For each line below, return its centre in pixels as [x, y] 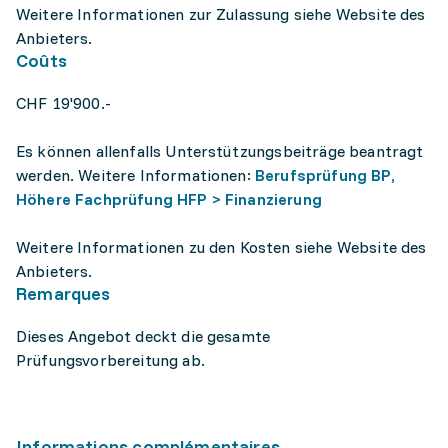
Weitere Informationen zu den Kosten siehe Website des [221, 247]
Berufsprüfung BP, [324, 175]
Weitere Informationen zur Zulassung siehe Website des [221, 14]
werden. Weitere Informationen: [135, 175]
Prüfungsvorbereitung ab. [110, 360]
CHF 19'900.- [63, 103]
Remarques [63, 293]
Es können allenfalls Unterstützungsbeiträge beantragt [220, 151]
